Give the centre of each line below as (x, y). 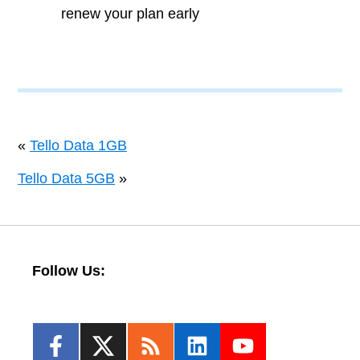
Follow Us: (69, 271)
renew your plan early (130, 14)
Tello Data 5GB (66, 178)
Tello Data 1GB (78, 145)
